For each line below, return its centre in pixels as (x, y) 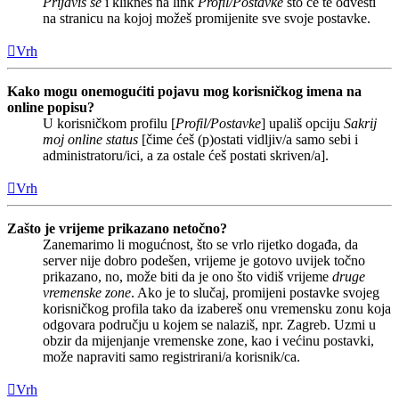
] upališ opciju (302, 123)
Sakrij (360, 123)
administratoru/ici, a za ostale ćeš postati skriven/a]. (186, 155)
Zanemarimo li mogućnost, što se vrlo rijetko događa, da (200, 244)
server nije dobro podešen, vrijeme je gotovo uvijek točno (204, 260)
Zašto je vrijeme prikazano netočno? (117, 228)
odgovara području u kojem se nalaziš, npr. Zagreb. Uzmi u (209, 324)
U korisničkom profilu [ (109, 123)
